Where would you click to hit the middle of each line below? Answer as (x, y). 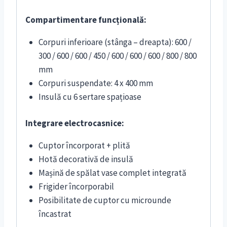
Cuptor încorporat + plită (84, 146)
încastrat (55, 214)
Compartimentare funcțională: (86, 20)
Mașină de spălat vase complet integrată (112, 173)
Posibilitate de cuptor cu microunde (105, 200)
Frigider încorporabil (76, 187)
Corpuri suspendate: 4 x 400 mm (96, 83)
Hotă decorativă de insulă (86, 159)
